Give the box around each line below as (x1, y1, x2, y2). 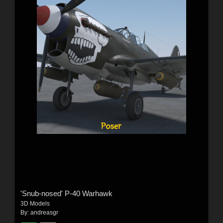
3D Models (20, 200, 50, 208)
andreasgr (30, 209, 58, 217)
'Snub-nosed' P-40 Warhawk (20, 189, 112, 198)
